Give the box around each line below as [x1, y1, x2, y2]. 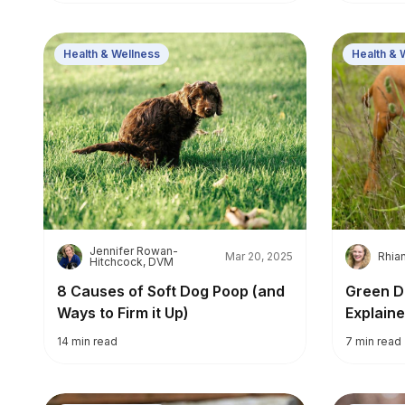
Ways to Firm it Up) [57, 303, 189, 322]
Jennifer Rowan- [89, 243, 178, 258]
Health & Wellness [63, 46, 160, 61]
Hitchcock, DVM [89, 254, 174, 268]
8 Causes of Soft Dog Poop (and [57, 281, 285, 300]
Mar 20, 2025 [225, 249, 293, 263]
